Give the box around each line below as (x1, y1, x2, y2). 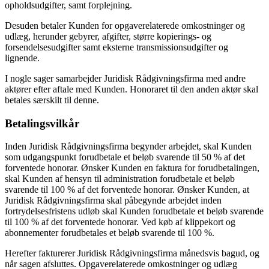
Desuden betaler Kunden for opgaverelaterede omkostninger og (5, 20, 245, 31)
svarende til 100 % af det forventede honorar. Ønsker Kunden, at (5, 184, 249, 195)
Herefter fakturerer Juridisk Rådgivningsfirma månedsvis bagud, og (5, 248, 259, 259)
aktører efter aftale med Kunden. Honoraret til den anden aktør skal (5, 83, 258, 94)
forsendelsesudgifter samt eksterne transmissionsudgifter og (5, 41, 228, 52)
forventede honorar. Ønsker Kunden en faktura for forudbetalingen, (5, 163, 259, 174)
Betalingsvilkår (5, 116, 79, 130)
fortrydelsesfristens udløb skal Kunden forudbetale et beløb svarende (5, 206, 264, 217)
